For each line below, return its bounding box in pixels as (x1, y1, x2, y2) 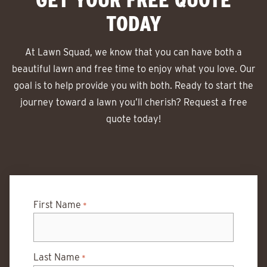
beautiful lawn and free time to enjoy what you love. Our (11, 63, 256, 74)
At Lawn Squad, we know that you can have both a (25, 46, 242, 58)
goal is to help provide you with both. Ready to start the (14, 80, 253, 91)
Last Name (33, 252, 80, 263)
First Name (33, 199, 81, 210)
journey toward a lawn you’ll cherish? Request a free (20, 97, 247, 108)
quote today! (106, 113, 161, 125)
